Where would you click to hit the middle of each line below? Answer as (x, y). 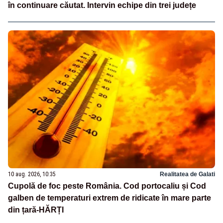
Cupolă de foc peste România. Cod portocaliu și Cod (107, 186)
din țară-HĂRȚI (36, 210)
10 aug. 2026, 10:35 (32, 174)
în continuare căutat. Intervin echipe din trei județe (102, 5)
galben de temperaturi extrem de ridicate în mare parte (110, 198)
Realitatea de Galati (187, 174)
